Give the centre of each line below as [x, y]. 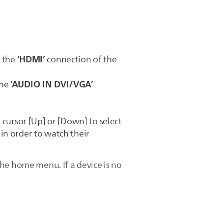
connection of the [81, 59]
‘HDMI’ [31, 59]
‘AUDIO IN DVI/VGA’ [52, 84]
